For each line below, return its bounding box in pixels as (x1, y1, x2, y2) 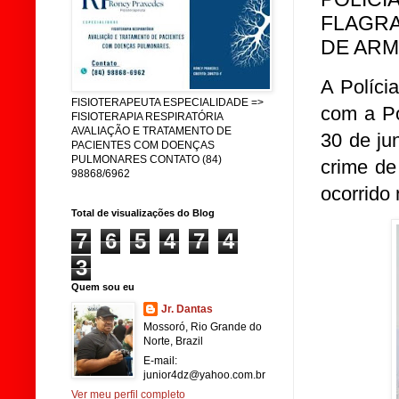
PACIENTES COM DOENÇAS (71, 139, 215, 151)
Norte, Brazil (143, 335, 203, 347)
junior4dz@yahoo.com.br (143, 369, 265, 381)
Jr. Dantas (161, 303, 213, 315)
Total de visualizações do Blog (71, 208, 215, 218)
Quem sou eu (71, 281, 134, 292)
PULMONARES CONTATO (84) (71, 153, 222, 166)
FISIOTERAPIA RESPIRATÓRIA (71, 110, 223, 123)
